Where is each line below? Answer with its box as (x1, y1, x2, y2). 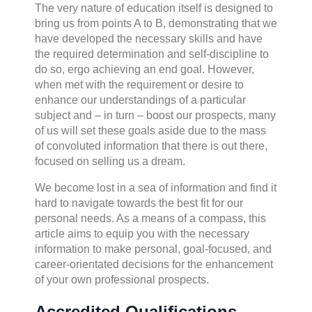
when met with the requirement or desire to (35, 78, 244, 91)
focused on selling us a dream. (35, 155, 185, 167)
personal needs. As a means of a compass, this (35, 212, 266, 224)
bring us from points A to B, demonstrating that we (35, 17, 277, 29)
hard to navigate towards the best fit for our (35, 196, 243, 209)
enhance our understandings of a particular (35, 93, 246, 106)
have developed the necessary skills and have (35, 32, 263, 45)
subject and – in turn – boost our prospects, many (35, 109, 276, 121)
